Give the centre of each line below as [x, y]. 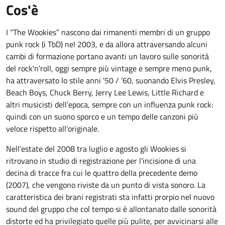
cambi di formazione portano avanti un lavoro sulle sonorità [107, 56]
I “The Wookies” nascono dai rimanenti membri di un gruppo [108, 32]
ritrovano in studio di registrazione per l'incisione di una [101, 161]
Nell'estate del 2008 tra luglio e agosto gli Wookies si [96, 149]
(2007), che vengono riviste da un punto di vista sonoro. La [106, 185]
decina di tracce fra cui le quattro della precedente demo [102, 173]
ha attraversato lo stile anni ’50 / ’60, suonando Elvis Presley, [111, 80]
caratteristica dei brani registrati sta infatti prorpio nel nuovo [110, 197]
